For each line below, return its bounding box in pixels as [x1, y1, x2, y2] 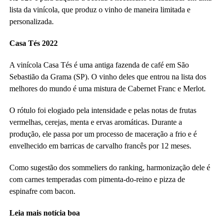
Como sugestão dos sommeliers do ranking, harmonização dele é [9, 163, 210, 172]
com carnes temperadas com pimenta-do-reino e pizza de [9, 175, 185, 184]
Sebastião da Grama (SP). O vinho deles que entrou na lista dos [9, 72, 206, 81]
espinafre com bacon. [9, 186, 75, 195]
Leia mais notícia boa [9, 208, 80, 217]
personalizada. [9, 17, 54, 26]
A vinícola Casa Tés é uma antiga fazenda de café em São [9, 60, 189, 69]
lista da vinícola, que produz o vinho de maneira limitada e [9, 5, 190, 14]
